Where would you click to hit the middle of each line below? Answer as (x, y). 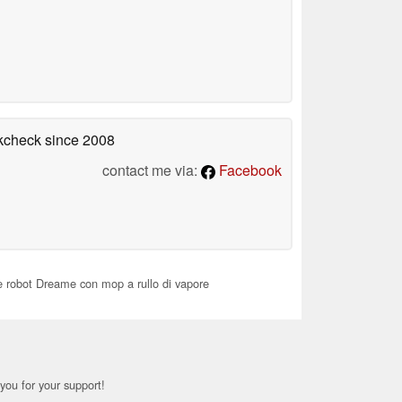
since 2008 (78, 139)
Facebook (249, 170)
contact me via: (152, 170)
